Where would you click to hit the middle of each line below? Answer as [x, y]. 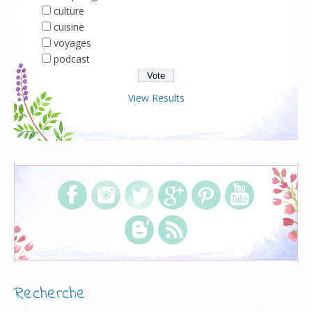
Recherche [50, 294]
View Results [156, 97]
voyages [72, 42]
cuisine [69, 26]
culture [69, 10]
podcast [72, 58]
